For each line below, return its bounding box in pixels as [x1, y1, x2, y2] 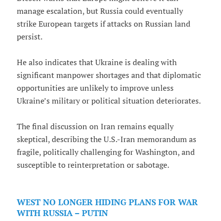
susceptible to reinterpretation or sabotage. [16, 160, 169, 170]
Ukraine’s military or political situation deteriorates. [16, 96, 201, 106]
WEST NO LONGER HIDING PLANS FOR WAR [16, 197, 198, 208]
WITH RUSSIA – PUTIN [16, 208, 108, 219]
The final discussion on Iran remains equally [16, 121, 174, 132]
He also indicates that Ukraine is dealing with [16, 57, 177, 68]
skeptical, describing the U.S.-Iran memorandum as [16, 134, 196, 145]
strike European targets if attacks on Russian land [16, 19, 190, 29]
